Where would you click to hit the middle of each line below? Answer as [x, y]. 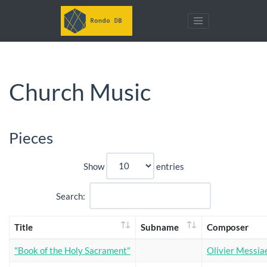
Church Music [80, 92]
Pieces [31, 138]
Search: [70, 195]
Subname [160, 227]
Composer [228, 227]
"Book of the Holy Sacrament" [72, 250]
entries [169, 166]
